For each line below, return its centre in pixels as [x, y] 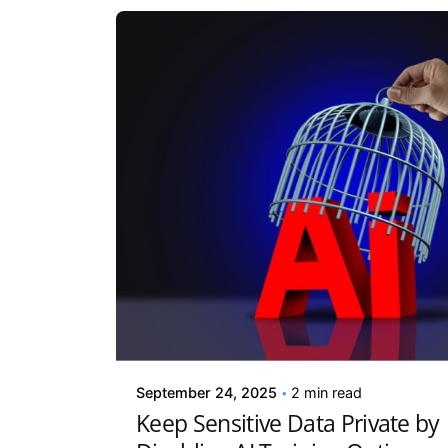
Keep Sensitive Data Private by [288, 422]
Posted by [218, 311]
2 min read [327, 392]
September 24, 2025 [207, 392]
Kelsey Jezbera [238, 331]
